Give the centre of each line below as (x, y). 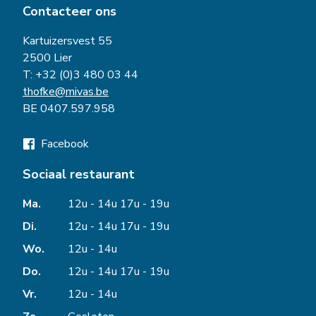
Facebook (63, 144)
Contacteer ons (69, 11)
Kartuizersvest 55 (67, 41)
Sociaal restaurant (79, 174)
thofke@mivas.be (66, 92)
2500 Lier (47, 58)
